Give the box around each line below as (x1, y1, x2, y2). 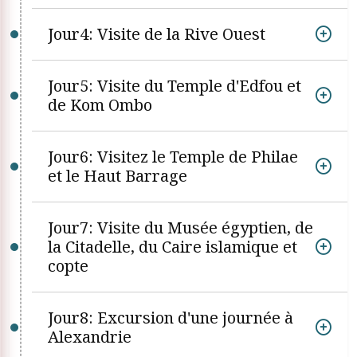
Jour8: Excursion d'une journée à (48, 307, 293, 328)
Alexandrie (48, 326, 131, 347)
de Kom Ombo (48, 94, 152, 116)
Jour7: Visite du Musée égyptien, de (48, 217, 313, 238)
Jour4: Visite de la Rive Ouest (48, 23, 265, 45)
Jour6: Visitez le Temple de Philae (48, 146, 298, 167)
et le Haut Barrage (48, 165, 187, 186)
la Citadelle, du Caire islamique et (48, 236, 297, 257)
